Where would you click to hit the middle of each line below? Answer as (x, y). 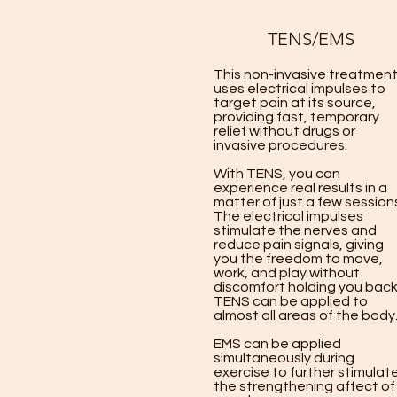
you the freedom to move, (298, 259)
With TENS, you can (277, 174)
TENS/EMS (311, 39)
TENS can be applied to (291, 301)
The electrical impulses (288, 216)
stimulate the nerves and (295, 230)
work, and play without (287, 273)
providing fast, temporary (296, 117)
